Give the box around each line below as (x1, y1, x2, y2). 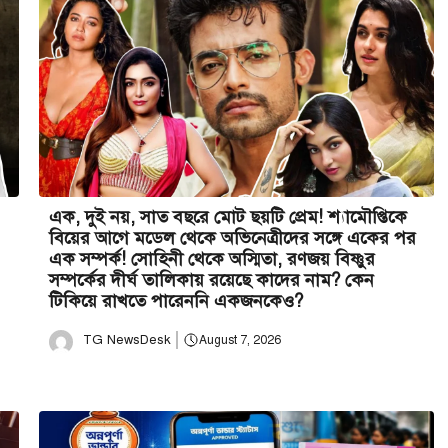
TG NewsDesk (83, 331, 171, 348)
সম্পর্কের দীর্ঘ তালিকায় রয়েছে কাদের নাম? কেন (49, 268, 374, 291)
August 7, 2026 (198, 333, 281, 347)
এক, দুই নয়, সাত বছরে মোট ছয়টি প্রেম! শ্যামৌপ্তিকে (49, 205, 407, 228)
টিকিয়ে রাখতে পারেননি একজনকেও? (49, 289, 303, 312)
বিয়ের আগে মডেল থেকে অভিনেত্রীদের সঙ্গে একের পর (49, 226, 416, 249)
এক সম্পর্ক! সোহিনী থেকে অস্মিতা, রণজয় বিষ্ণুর (49, 247, 375, 270)
